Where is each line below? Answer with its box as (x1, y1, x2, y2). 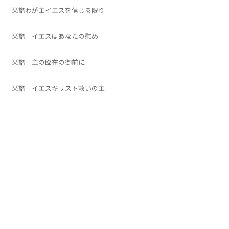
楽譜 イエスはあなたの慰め (12, 32, 99, 40)
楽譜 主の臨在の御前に (12, 58, 85, 66)
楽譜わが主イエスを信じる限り (12, 6, 105, 14)
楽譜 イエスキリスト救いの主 (12, 84, 112, 93)
